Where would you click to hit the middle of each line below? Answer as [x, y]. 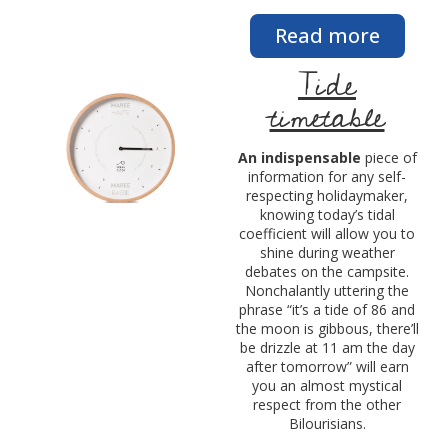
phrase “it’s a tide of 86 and [327, 309]
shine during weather [327, 252]
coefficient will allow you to [327, 233]
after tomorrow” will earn [327, 366]
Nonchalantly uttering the [327, 290]
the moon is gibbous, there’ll [327, 328]
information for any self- [327, 176]
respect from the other [327, 404]
